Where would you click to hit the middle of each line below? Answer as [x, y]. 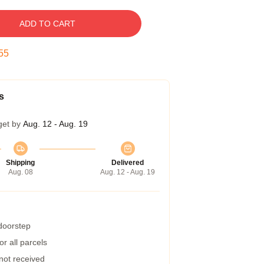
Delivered [128, 163]
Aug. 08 [20, 172]
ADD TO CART [47, 24]
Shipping [20, 163]
